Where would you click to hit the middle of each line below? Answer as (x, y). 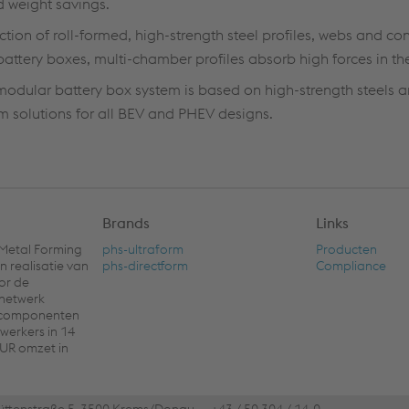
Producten (347, 249)
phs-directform (145, 265)
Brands (126, 222)
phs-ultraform (142, 249)
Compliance (351, 265)
